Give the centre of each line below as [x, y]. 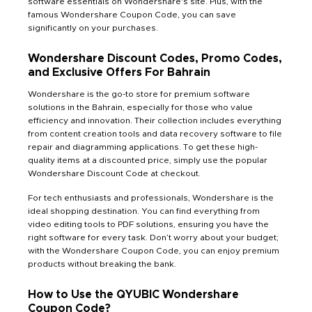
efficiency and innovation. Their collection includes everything [155, 120]
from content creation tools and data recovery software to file [155, 133]
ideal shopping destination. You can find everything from [144, 211]
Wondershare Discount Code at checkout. [114, 173]
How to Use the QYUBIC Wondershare [133, 294]
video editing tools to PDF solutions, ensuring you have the [148, 224]
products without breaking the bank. [102, 264]
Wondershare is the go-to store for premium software [139, 94]
